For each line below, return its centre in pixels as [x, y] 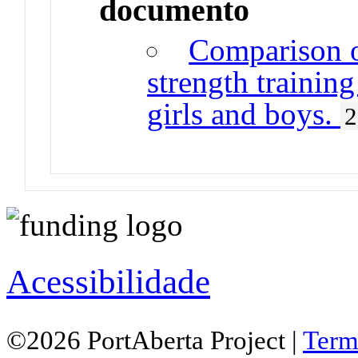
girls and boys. [244, 113]
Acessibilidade [108, 281]
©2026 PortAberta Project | [155, 340]
